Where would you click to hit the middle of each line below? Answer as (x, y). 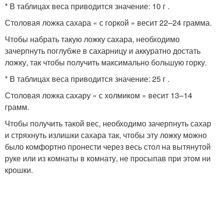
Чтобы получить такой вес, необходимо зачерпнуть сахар (108, 123)
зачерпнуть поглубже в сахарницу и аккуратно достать (103, 51)
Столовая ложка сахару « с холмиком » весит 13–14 (99, 95)
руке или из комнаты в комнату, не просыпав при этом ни (108, 158)
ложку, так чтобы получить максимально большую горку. (106, 62)
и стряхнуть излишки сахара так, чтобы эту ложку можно (106, 135)
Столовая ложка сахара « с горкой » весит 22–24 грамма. (108, 23)
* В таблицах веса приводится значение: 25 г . (87, 79)
